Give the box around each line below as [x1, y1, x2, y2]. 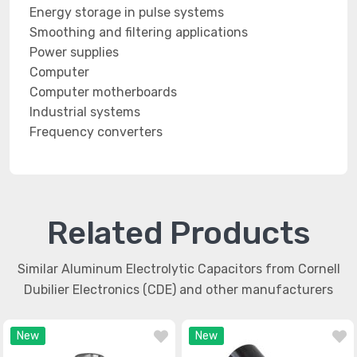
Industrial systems [29, 104, 140, 120]
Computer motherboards [29, 84, 177, 100]
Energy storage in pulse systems [29, 5, 224, 20]
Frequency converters [29, 124, 163, 139]
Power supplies [29, 45, 119, 60]
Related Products [47, 214, 310, 252]
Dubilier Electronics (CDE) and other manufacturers [24, 282, 333, 297]
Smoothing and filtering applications [29, 25, 248, 40]
